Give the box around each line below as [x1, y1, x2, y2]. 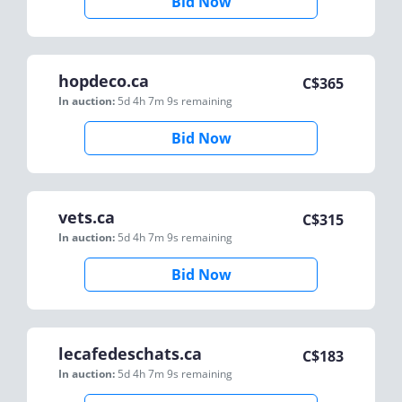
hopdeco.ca [58, 70, 149, 92]
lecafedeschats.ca [58, 343, 202, 364]
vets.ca [58, 206, 115, 228]
